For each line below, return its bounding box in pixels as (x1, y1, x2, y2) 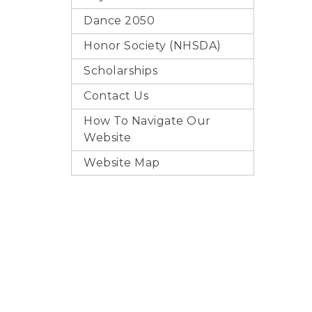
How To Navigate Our (84, 114, 211, 127)
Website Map (84, 156, 160, 169)
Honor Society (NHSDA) (84, 39, 221, 52)
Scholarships (84, 64, 157, 77)
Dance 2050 (84, 14, 155, 27)
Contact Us (84, 89, 148, 102)
